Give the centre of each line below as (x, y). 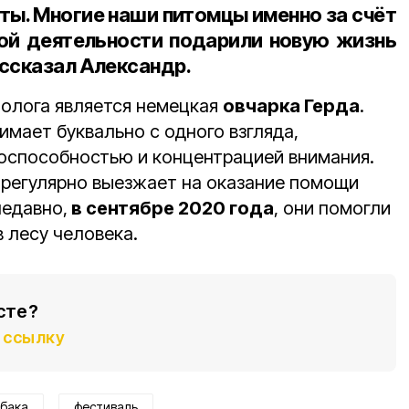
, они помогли (332, 208)
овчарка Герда (291, 106)
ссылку (34, 337)
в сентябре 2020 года (171, 208)
